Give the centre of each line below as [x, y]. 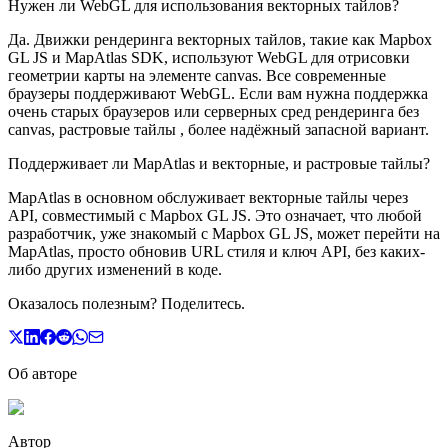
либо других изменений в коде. [115, 269]
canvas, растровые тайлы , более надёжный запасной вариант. [218, 129]
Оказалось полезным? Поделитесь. [126, 303]
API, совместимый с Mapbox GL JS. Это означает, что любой [215, 215]
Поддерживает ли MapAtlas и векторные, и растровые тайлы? [219, 163]
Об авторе [42, 373]
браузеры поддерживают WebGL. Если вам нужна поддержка [218, 93]
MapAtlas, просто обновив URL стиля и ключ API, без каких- [216, 251]
